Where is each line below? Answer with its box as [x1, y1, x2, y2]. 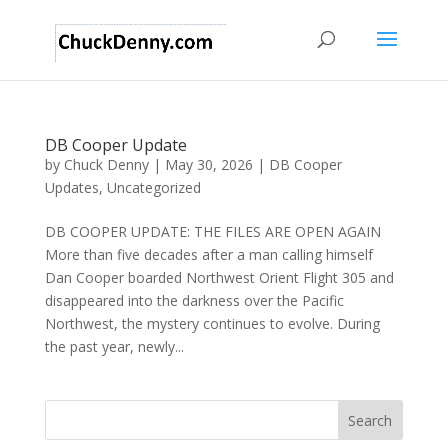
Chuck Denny [63, 155, 149, 174]
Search [348, 410, 393, 430]
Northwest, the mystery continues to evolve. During [44, 314, 380, 333]
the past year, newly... [44, 337, 184, 356]
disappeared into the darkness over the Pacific [44, 291, 344, 310]
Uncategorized [106, 178, 201, 197]
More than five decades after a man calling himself [44, 245, 373, 264]
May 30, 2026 [164, 155, 253, 174]
